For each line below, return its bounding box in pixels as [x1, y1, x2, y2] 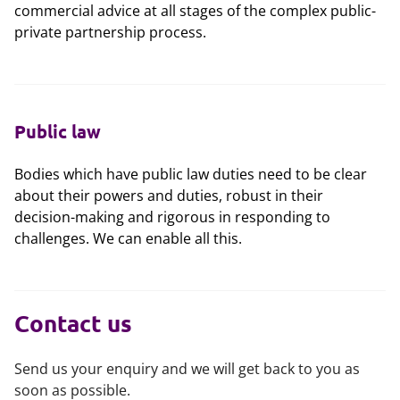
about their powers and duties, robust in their [14, 186, 323, 205]
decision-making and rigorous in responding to [14, 207, 330, 227]
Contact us [14, 308, 132, 337]
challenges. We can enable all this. [14, 229, 242, 248]
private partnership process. [14, 22, 206, 42]
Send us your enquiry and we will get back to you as [14, 359, 360, 379]
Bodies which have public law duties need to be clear [14, 164, 367, 184]
